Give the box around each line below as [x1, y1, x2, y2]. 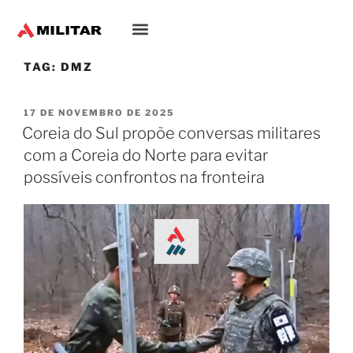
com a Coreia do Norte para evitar [24, 146, 268, 165]
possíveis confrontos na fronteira [24, 168, 265, 188]
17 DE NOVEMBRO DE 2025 [24, 107, 175, 119]
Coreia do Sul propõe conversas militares [22, 124, 321, 143]
